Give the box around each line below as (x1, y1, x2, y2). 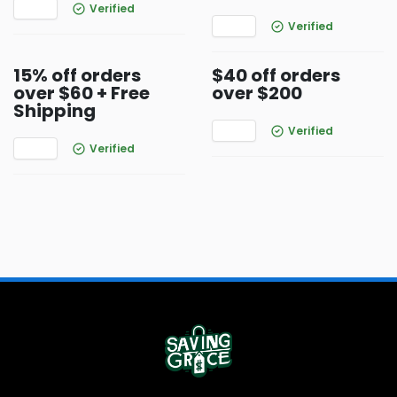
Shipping (13, 98, 96, 123)
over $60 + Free (13, 81, 150, 105)
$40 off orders (212, 63, 340, 88)
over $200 (212, 81, 302, 105)
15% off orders (13, 63, 141, 88)
